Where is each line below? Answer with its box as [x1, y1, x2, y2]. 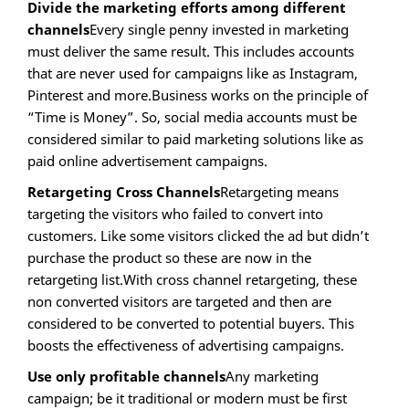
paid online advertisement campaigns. [27, 152, 267, 171]
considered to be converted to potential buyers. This [27, 314, 354, 333]
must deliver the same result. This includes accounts [27, 42, 354, 61]
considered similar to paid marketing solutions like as [27, 130, 363, 149]
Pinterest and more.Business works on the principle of [27, 86, 368, 105]
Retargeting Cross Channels [27, 183, 220, 202]
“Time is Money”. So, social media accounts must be [27, 108, 357, 127]
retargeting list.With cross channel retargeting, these [27, 270, 357, 289]
